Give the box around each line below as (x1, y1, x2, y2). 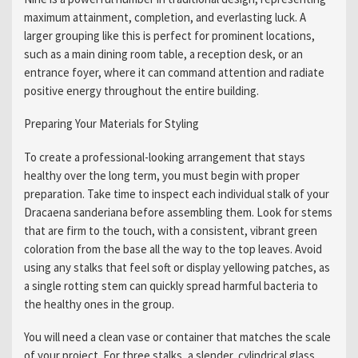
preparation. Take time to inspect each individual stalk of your (23, 185, 329, 201)
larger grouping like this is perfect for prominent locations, (23, 27, 315, 43)
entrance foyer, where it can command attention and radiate (23, 64, 324, 80)
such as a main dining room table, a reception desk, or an (23, 46, 303, 62)
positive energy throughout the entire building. (23, 82, 259, 98)
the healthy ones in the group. (23, 296, 174, 312)
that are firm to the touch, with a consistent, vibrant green (23, 222, 317, 238)
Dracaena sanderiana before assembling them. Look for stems (23, 204, 332, 220)
